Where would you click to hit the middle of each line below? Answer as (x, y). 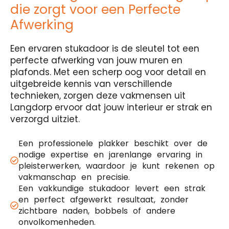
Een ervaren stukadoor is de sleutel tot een (105, 49)
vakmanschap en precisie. (74, 177)
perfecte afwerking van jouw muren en (96, 60)
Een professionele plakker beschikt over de (113, 143)
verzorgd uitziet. (45, 119)
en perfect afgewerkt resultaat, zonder (104, 200)
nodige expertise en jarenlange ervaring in (110, 155)
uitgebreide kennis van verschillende (91, 84)
